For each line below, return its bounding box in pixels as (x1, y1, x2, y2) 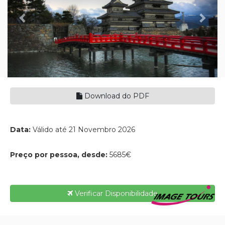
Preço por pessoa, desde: (10, 150, 109, 160)
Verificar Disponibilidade (73, 189, 158, 198)
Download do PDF (82, 91, 149, 101)
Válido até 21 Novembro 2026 (33, 125, 135, 135)
